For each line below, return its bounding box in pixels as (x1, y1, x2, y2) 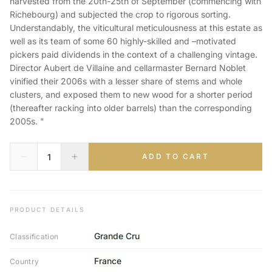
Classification (10, 232, 59, 241)
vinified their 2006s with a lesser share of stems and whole (10, 76, 242, 86)
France (93, 256, 121, 266)
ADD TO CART (141, 152, 209, 161)
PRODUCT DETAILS (10, 206, 84, 213)
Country (10, 257, 39, 266)
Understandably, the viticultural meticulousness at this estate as (10, 22, 262, 33)
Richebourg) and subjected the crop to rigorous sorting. (10, 9, 231, 19)
